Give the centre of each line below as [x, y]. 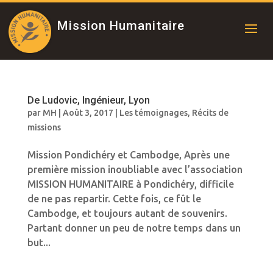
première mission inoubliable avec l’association [135, 169]
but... [39, 243]
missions [44, 127]
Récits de [210, 113]
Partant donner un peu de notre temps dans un [134, 228]
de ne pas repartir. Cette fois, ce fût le [114, 199]
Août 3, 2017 [88, 113]
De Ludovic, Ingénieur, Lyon [88, 100]
